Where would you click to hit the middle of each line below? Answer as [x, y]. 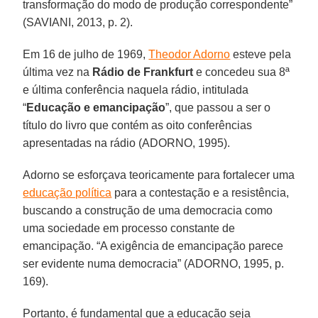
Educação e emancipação [96, 107]
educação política [67, 192]
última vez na [58, 72]
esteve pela [261, 54]
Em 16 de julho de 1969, [86, 54]
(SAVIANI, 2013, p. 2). [78, 22]
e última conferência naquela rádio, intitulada [136, 89]
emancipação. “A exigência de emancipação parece [153, 246]
